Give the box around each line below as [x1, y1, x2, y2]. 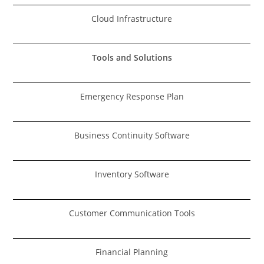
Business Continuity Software [74, 129, 190, 141]
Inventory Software [94, 168, 169, 180]
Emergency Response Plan [80, 90, 184, 102]
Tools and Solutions [91, 51, 172, 63]
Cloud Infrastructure [91, 12, 173, 24]
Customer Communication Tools [68, 207, 195, 219]
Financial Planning [95, 246, 169, 258]
